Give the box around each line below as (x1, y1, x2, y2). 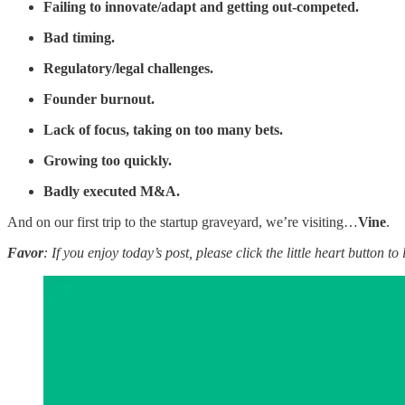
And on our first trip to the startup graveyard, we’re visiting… (7, 214, 358, 231)
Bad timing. (43, 30, 115, 46)
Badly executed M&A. (43, 184, 180, 200)
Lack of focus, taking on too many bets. (43, 122, 283, 138)
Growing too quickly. (43, 153, 172, 169)
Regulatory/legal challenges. (43, 61, 213, 77)
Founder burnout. (43, 91, 155, 108)
